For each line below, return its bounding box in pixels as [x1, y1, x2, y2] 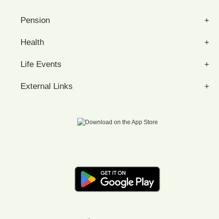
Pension [21, 15, 50, 25]
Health [21, 37, 44, 47]
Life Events [21, 59, 62, 69]
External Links [21, 81, 73, 91]
